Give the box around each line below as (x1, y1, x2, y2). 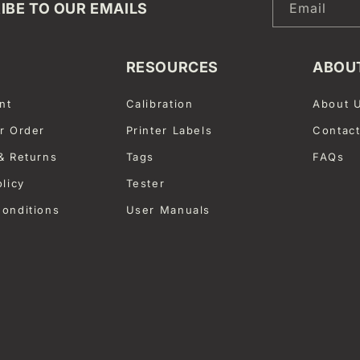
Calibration (125, 96, 194, 110)
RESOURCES (125, 58, 219, 76)
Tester (125, 176, 166, 190)
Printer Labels (125, 123, 213, 137)
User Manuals (125, 202, 211, 216)
